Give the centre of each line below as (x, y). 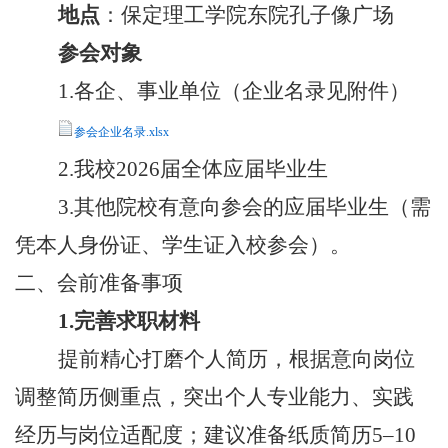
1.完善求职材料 (129, 320)
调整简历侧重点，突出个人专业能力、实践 (214, 396)
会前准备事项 (120, 282)
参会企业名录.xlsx (121, 131)
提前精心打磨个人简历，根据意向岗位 (236, 358)
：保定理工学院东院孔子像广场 (247, 14)
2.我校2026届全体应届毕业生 (193, 168)
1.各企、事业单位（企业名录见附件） (234, 90)
